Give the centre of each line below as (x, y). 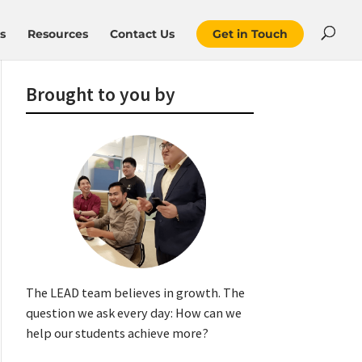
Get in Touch (250, 34)
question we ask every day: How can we (133, 313)
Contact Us (142, 34)
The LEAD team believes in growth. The (135, 293)
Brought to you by (100, 94)
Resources (58, 34)
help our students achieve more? (117, 333)
